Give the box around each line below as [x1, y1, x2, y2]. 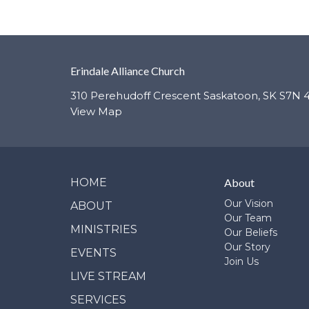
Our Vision [224, 197, 274, 210]
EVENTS [70, 246, 117, 259]
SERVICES [70, 292, 126, 306]
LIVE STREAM [70, 269, 146, 283]
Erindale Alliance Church [70, 64, 185, 78]
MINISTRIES [70, 222, 137, 236]
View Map [70, 104, 122, 118]
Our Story [224, 241, 271, 254]
